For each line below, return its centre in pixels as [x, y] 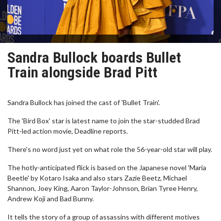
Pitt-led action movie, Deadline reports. [68, 131]
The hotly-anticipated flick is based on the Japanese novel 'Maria [107, 167]
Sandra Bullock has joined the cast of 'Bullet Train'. [84, 102]
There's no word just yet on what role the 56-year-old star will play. [110, 149]
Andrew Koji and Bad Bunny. [51, 199]
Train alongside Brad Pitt [82, 72]
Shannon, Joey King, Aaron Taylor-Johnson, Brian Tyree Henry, [103, 188]
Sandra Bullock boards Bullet [94, 57]
